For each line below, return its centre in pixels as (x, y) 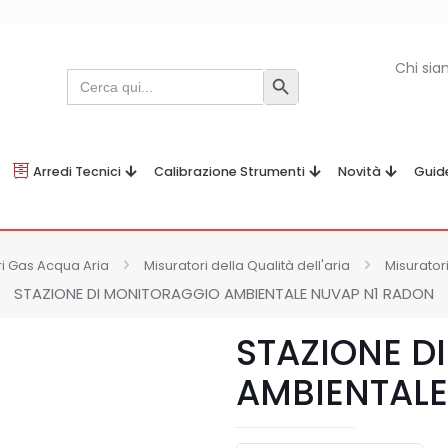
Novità (359, 171)
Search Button (305, 85)
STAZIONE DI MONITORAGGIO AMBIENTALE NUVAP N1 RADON (224, 293)
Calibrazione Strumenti (229, 171)
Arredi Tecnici (77, 171)
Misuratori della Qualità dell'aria (247, 265)
